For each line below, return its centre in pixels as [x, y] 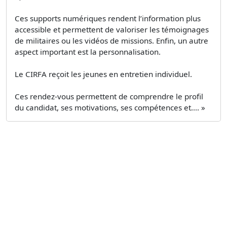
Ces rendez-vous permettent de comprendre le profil [109, 96]
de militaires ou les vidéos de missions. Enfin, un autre [111, 40]
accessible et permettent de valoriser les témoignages [112, 29]
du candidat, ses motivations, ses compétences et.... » [110, 107]
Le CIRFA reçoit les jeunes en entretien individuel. [103, 74]
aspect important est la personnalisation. [88, 51]
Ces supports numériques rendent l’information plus [108, 18]
